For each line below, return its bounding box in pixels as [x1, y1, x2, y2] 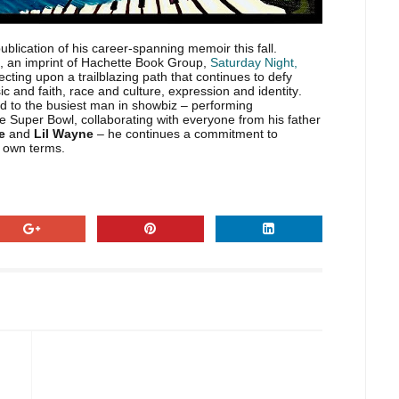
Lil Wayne [30, 126, 94, 141]
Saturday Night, [210, 55, 297, 69]
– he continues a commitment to [94, 126, 278, 141]
